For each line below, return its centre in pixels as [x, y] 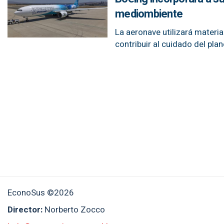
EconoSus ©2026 [41, 193]
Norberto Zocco [75, 210]
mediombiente [149, 14]
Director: [26, 210]
